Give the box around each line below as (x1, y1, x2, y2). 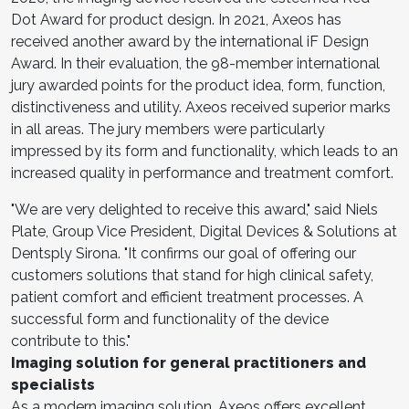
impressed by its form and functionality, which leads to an (11, 142, 398, 160)
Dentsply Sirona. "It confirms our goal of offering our (11, 244, 356, 262)
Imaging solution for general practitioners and (11, 353, 366, 372)
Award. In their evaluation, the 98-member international (11, 54, 380, 72)
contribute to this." (11, 331, 131, 350)
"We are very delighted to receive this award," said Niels (11, 200, 378, 218)
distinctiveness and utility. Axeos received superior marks (11, 98, 391, 116)
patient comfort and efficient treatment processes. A (11, 288, 363, 306)
